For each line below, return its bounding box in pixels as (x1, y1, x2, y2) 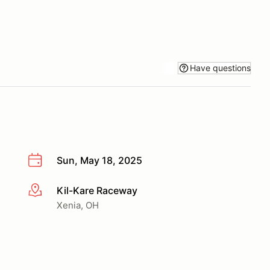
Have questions (190, 62, 251, 73)
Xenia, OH (57, 199, 99, 211)
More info (27, 184, 71, 197)
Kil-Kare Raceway (57, 184, 137, 196)
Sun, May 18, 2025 (57, 154, 142, 166)
